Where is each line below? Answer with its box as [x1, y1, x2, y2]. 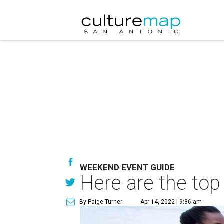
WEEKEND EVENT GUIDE [80, 162, 175, 172]
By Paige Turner [79, 198, 122, 205]
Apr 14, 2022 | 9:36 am [140, 198, 202, 205]
